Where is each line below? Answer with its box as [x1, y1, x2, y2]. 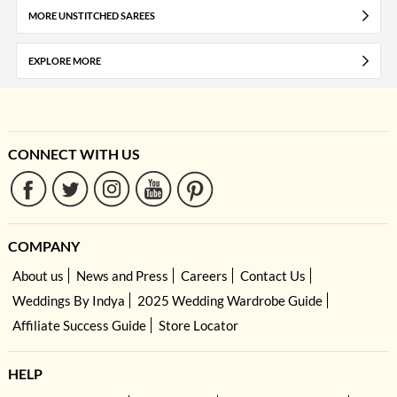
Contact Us [239, 268, 306, 284]
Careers [180, 268, 228, 284]
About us [12, 268, 64, 284]
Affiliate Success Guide [12, 317, 146, 334]
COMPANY [7, 237, 80, 255]
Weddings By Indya [12, 292, 125, 309]
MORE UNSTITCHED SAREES [27, 10, 155, 22]
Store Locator [158, 317, 238, 334]
